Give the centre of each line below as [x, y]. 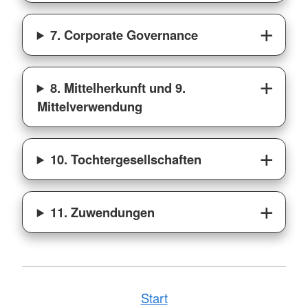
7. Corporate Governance [124, 35]
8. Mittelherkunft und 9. [118, 88]
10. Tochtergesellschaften [126, 159]
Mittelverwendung [89, 107]
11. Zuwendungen [103, 212]
